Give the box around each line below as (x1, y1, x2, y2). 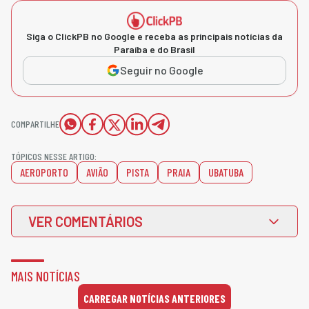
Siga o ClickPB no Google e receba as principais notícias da (26, 30, 283, 43)
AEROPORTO (20, 166, 68, 179)
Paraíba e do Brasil (114, 43, 195, 56)
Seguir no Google (119, 63, 203, 77)
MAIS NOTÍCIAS (11, 268, 80, 285)
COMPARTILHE (11, 118, 59, 130)
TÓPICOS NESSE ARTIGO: (11, 150, 97, 163)
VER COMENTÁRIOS (28, 213, 143, 230)
